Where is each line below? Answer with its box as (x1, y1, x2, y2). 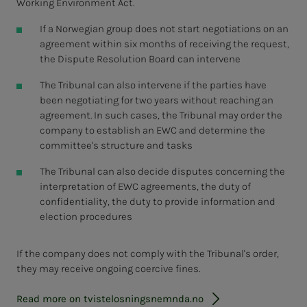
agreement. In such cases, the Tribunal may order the (39, 109, 282, 122)
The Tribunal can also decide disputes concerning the (39, 165, 285, 178)
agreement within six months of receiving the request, (39, 38, 289, 51)
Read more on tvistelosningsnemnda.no (16, 293, 204, 306)
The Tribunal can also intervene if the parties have (39, 79, 267, 92)
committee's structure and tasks (39, 139, 193, 152)
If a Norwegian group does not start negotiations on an (39, 23, 288, 36)
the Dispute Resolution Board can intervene (39, 53, 241, 66)
